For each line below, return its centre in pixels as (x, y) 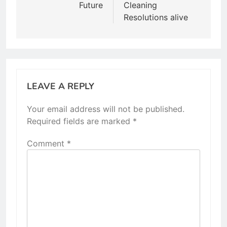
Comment (47, 143)
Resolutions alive (156, 17)
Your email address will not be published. (106, 109)
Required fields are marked (80, 121)
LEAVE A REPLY (61, 86)
